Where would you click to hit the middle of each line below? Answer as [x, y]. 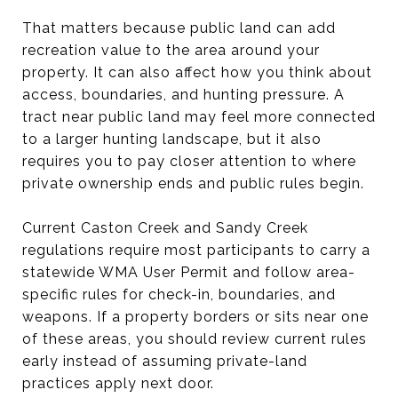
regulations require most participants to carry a [196, 250]
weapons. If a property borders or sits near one [195, 316]
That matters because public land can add [179, 28]
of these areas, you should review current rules [195, 338]
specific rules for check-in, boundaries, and [179, 294]
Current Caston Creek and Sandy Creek [165, 227]
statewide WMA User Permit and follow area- [189, 272]
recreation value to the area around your [171, 50]
